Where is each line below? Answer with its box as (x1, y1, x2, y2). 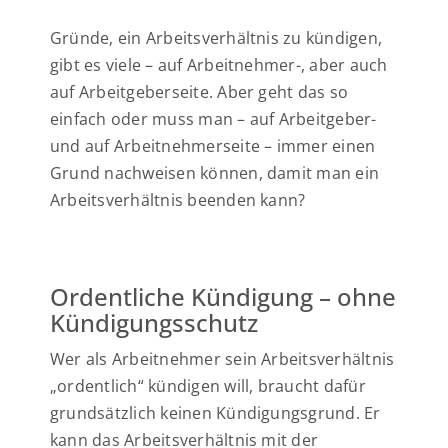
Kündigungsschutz (50, 307, 258, 339)
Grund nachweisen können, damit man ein (50, 162, 380, 184)
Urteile (27, 26, 85, 51)
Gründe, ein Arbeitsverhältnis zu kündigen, (50, 27, 383, 49)
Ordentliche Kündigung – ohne (50, 281, 396, 313)
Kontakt (27, 92, 93, 117)
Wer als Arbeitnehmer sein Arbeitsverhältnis (50, 348, 395, 370)
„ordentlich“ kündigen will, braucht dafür (50, 375, 366, 397)
